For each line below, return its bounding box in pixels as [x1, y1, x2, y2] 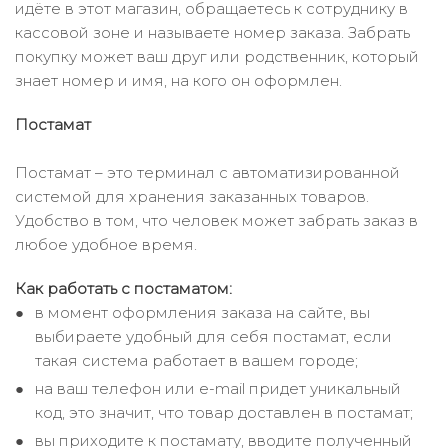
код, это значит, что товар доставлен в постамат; [35, 403, 413, 422]
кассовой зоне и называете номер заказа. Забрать [15, 23, 410, 42]
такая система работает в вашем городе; [35, 351, 358, 370]
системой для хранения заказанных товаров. [15, 187, 369, 206]
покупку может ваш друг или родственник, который [15, 47, 419, 66]
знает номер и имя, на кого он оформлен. [15, 71, 342, 90]
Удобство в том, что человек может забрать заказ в [15, 211, 418, 230]
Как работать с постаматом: [15, 279, 232, 298]
